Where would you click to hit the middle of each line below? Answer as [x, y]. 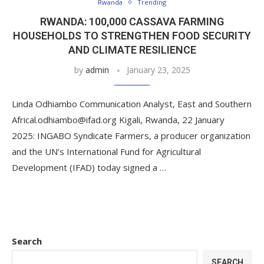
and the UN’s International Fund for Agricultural [106, 151]
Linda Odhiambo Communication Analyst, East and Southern [132, 104]
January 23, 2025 [158, 70]
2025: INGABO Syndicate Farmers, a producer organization [131, 136]
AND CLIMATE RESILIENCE [132, 50]
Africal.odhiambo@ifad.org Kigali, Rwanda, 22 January [118, 120]
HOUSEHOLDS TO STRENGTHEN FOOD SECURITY [132, 36]
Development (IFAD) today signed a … [89, 167]
